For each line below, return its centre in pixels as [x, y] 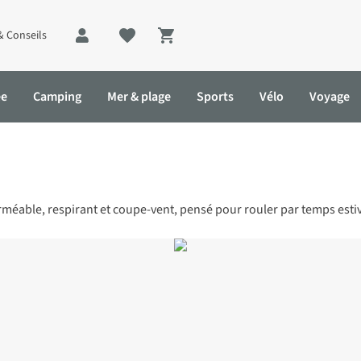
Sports [215, 97]
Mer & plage [139, 97]
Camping [57, 97]
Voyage [330, 97]
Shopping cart [211, 45]
